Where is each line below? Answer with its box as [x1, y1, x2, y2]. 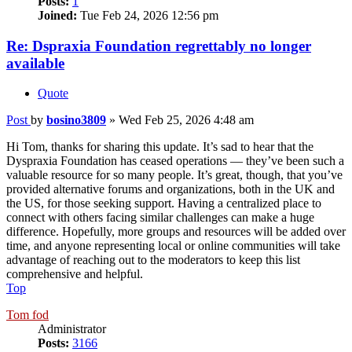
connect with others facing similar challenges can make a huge [6, 211, 314, 225]
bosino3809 [46, 113, 106, 127]
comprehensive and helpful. [6, 267, 143, 281]
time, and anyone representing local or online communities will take [6, 239, 340, 253]
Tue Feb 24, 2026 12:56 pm [77, 8, 218, 22]
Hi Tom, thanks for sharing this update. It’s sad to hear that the [6, 140, 313, 154]
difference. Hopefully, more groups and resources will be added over [6, 225, 346, 239]
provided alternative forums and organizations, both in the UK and [6, 182, 335, 196]
